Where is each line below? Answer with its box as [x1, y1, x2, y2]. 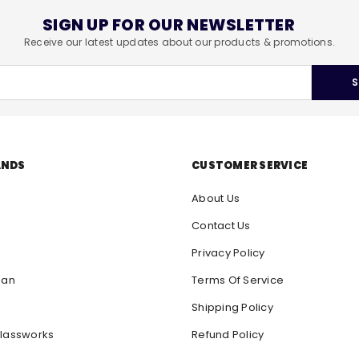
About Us [192, 191, 240, 207]
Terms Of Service [192, 272, 284, 288]
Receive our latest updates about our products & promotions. [23, 35, 336, 50]
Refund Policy [192, 327, 264, 343]
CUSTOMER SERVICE [192, 158, 309, 174]
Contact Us [192, 218, 251, 234]
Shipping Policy [192, 300, 273, 316]
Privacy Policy [192, 245, 265, 261]
